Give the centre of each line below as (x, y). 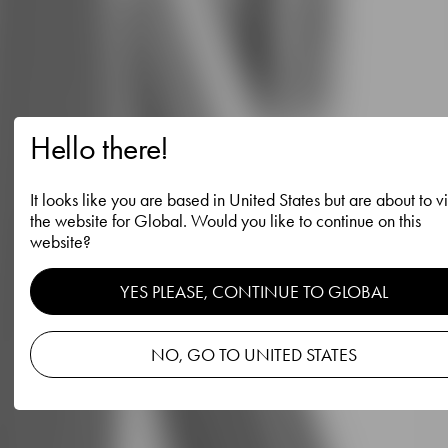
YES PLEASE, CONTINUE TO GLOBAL (254, 291)
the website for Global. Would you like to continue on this (225, 220)
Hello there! (100, 148)
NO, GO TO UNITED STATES (254, 354)
